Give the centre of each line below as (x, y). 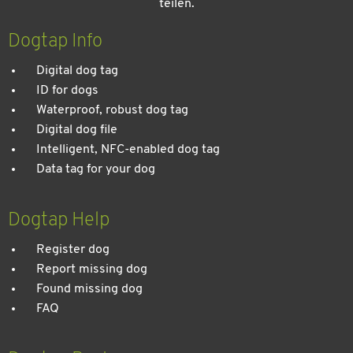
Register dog (73, 249)
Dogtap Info (55, 41)
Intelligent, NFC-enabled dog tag (128, 149)
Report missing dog (92, 269)
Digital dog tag (77, 71)
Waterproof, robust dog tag (112, 110)
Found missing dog (89, 289)
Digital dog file (77, 130)
